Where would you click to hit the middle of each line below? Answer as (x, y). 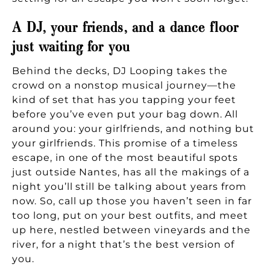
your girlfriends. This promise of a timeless (125, 143)
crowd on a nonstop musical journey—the (124, 85)
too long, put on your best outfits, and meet (130, 215)
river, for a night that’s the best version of (124, 244)
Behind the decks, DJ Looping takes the (120, 71)
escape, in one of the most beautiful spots (125, 157)
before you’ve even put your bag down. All (125, 114)
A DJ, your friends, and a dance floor (125, 25)
